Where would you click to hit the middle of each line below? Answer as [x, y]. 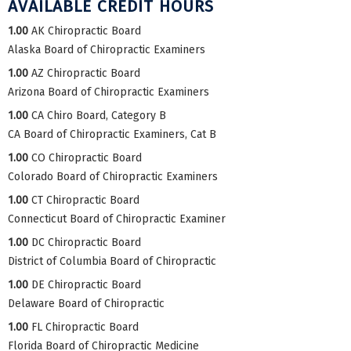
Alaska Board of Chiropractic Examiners [107, 49]
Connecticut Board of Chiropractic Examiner [117, 219]
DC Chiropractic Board [86, 242]
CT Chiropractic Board [85, 200]
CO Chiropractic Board [87, 157]
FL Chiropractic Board [85, 327]
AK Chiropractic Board [86, 31]
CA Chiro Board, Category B [99, 115]
